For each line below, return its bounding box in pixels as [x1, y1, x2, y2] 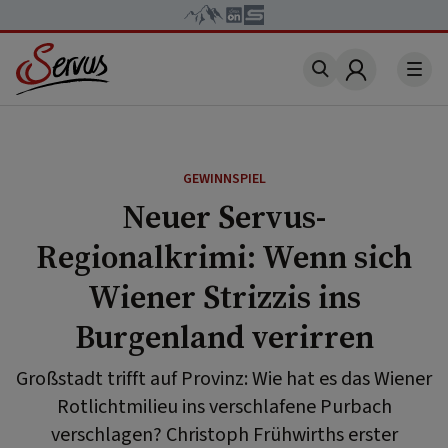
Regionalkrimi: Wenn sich [36, 235, 412, 279]
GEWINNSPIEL [182, 169, 266, 189]
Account [353, 68, 421, 95]
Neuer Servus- [122, 195, 326, 239]
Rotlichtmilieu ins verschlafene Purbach [56, 393, 392, 421]
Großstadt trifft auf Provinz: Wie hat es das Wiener [16, 365, 432, 393]
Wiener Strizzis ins [87, 275, 361, 319]
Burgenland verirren [74, 315, 374, 359]
